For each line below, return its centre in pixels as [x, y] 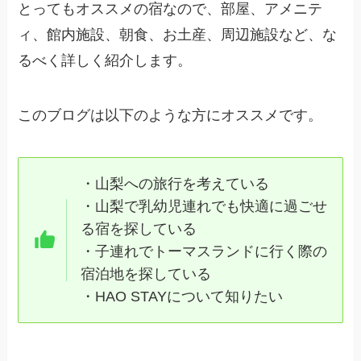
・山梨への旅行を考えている [174, 184]
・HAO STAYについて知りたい [181, 297]
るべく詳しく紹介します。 [105, 61]
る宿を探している [138, 229]
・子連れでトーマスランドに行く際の [203, 252]
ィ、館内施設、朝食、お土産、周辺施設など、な [178, 35]
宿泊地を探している [145, 274]
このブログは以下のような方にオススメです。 [170, 116]
